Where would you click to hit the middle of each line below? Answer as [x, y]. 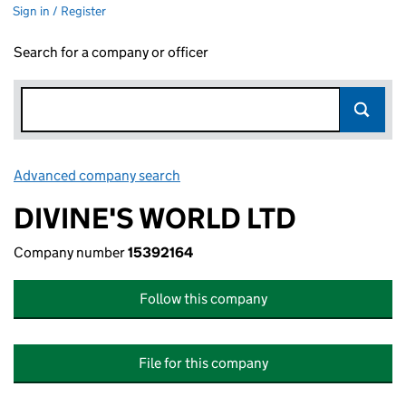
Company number [71, 252]
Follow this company [203, 299]
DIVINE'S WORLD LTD [155, 218]
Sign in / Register [59, 11]
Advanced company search [97, 175]
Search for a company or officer [111, 52]
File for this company [203, 363]
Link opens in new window [263, 175]
